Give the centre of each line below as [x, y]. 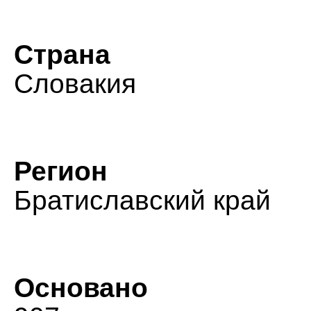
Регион [61, 171]
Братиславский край [142, 200]
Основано [81, 288]
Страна [62, 54]
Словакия [75, 84]
